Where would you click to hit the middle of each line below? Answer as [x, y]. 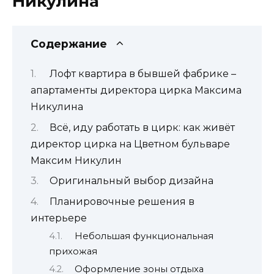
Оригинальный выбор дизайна [131, 181]
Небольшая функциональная [144, 236]
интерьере [59, 218]
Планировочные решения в [122, 201]
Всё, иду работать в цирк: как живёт [142, 127]
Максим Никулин [76, 160]
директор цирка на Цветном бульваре [130, 144]
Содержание [69, 44]
